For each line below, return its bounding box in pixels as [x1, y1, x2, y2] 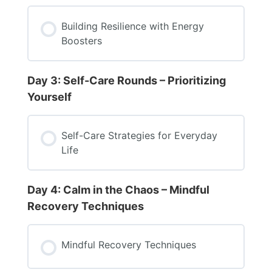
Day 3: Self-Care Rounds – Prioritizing [27, 73, 226, 87]
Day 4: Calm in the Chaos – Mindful [27, 183, 209, 196]
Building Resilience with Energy [61, 19, 204, 32]
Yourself [27, 90, 72, 103]
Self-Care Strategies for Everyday [61, 129, 217, 141]
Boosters [61, 34, 102, 47]
